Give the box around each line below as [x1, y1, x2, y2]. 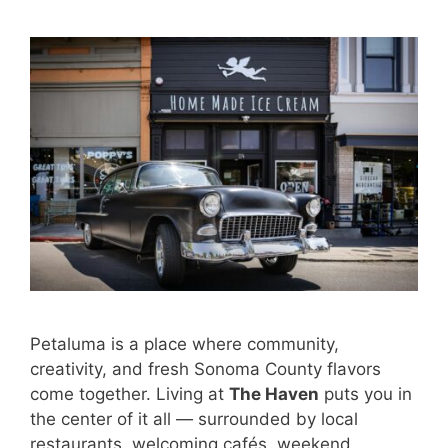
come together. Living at [30, 383, 229, 404]
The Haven [229, 383, 319, 404]
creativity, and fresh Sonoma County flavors [30, 358, 381, 379]
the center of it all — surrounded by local [30, 408, 358, 429]
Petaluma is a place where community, [30, 333, 339, 354]
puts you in [319, 383, 412, 404]
